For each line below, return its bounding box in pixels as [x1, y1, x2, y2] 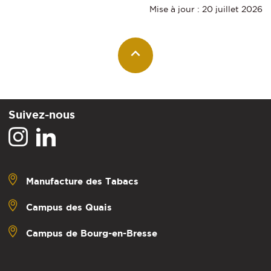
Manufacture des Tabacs [26, 176, 139, 187]
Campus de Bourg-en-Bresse [26, 228, 157, 239]
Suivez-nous [8, 108, 75, 121]
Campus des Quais [26, 202, 112, 213]
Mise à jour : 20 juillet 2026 [149, 4, 263, 14]
